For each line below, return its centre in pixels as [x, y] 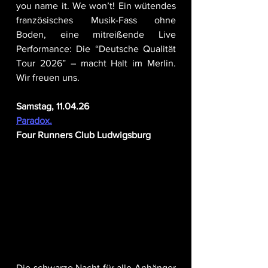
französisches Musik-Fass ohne [96, 20]
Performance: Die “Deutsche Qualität [96, 49]
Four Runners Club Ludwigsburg [83, 135]
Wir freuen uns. [48, 78]
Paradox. [34, 121]
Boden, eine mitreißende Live [96, 35]
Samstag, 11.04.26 [53, 106]
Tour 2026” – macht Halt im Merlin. [96, 63]
